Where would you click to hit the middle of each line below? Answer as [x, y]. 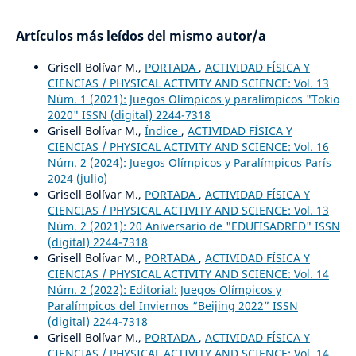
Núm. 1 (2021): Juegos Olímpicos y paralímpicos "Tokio [193, 99]
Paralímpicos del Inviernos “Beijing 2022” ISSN [172, 305]
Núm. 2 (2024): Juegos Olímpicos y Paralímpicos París [189, 162]
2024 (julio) [77, 178]
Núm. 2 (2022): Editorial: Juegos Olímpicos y [164, 289]
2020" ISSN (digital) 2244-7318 [129, 114]
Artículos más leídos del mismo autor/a [141, 35]
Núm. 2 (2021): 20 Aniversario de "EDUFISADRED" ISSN [193, 226]
